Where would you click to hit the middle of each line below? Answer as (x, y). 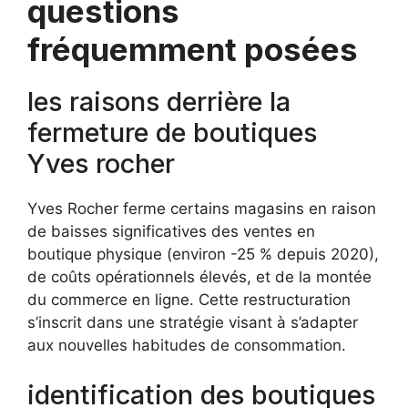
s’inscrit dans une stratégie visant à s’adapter (193, 322)
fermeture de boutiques (172, 132)
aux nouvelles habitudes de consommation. (187, 345)
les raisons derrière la (159, 101)
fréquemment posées (193, 49)
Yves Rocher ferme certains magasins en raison (202, 208)
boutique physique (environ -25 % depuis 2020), (203, 254)
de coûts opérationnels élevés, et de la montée (199, 276)
